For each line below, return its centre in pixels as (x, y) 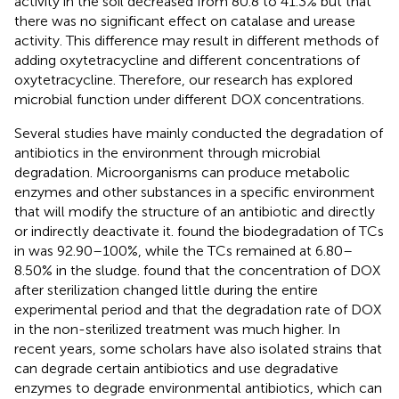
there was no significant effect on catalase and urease (185, 20)
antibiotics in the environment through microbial (167, 152)
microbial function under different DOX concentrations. (189, 99)
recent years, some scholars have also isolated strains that (198, 348)
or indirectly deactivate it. (96, 231)
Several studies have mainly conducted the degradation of (199, 133)
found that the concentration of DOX (262, 270)
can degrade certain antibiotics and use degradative (176, 368)
